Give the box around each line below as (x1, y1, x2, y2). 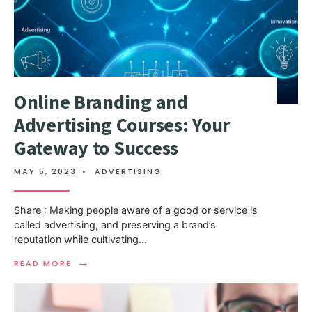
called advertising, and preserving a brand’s (14, 219, 216, 231)
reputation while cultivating (14, 233, 139, 246)
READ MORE (14, 258, 72, 270)
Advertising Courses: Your (14, 112, 230, 138)
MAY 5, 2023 (14, 166, 77, 178)
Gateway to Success (14, 135, 178, 161)
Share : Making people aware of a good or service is (14, 204, 258, 217)
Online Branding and (14, 89, 188, 115)
